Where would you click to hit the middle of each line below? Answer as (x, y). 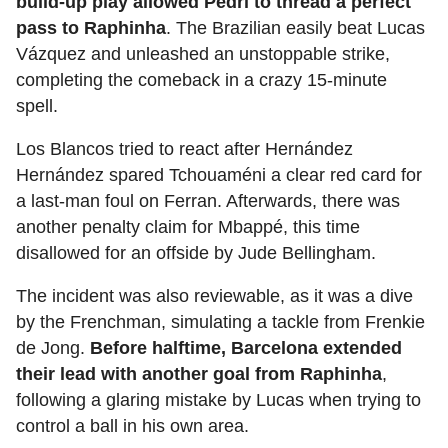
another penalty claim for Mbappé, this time (188, 227)
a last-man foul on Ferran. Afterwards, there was (208, 201)
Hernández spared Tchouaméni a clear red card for (219, 175)
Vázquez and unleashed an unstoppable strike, (203, 54)
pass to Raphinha (91, 28)
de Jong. (53, 348)
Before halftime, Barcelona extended (246, 348)
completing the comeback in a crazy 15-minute (201, 80)
